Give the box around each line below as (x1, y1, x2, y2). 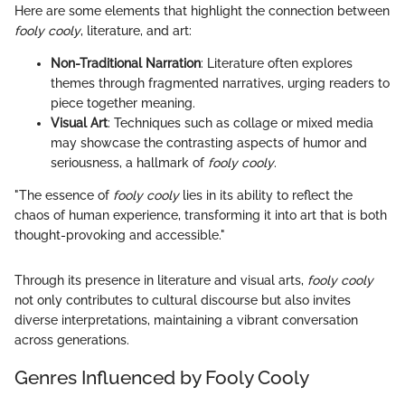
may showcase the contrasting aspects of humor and (51, 136, 367, 150)
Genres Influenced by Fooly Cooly (14, 366, 309, 389)
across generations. (14, 333, 129, 347)
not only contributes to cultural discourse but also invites (14, 293, 351, 307)
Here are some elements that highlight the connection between (14, 4, 390, 18)
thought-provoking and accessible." (14, 228, 225, 242)
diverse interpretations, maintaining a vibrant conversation (14, 313, 358, 327)
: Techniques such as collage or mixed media (108, 116, 373, 130)
